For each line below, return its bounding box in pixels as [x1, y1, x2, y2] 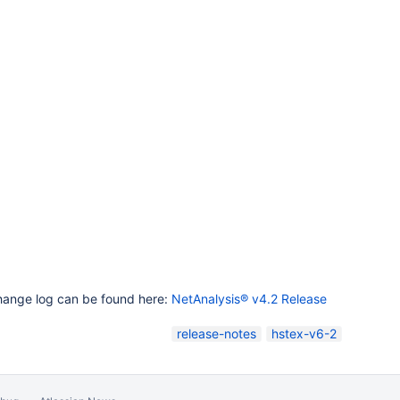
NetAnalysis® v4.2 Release [171, 291, 327, 306]
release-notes [177, 326, 256, 341]
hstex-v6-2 [271, 326, 337, 341]
